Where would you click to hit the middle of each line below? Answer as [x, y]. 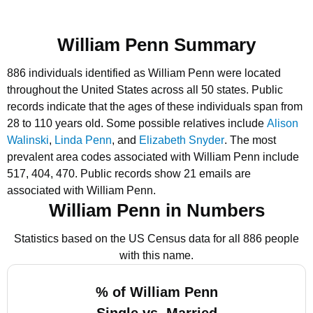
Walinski [28, 140]
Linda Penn [83, 140]
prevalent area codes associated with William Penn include [153, 157]
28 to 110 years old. [57, 123]
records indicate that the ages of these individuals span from [155, 107]
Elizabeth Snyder [182, 140]
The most [253, 140]
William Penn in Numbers [156, 210]
